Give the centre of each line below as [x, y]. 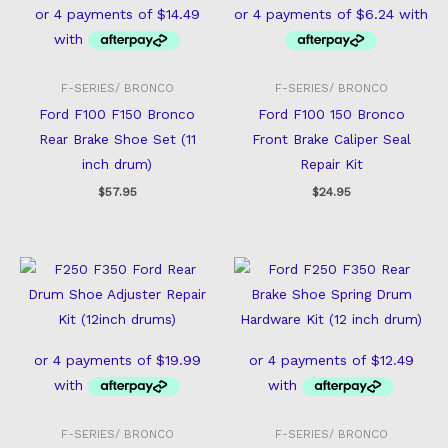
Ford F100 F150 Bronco [117, 114]
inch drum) [117, 164]
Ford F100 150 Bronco [331, 114]
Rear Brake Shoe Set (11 [117, 139]
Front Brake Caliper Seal [331, 139]
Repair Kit [331, 164]
